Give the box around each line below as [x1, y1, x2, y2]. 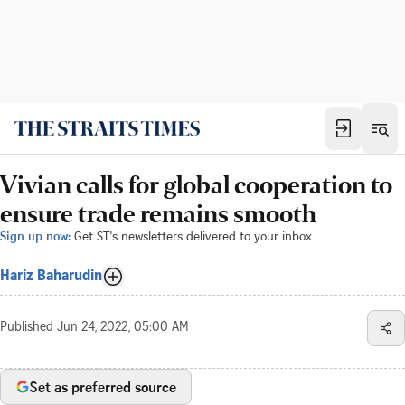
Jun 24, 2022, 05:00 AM [57, 322, 189, 334]
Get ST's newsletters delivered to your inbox [74, 227, 312, 244]
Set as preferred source [30, 377, 176, 397]
